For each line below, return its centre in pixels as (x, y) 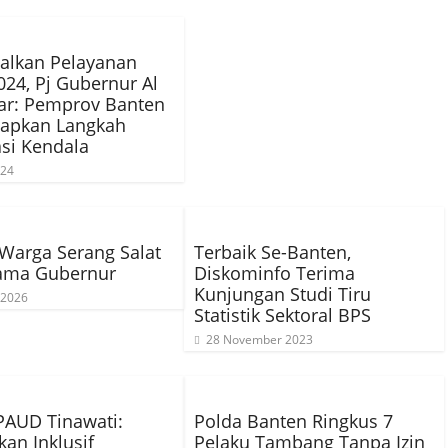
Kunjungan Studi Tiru (282, 294)
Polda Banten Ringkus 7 (293, 421)
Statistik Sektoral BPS (282, 315)
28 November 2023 (259, 339)
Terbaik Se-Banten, (272, 252)
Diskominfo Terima (274, 273)
